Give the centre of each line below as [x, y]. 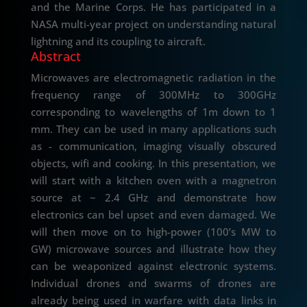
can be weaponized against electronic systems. [153, 266]
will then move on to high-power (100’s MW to [153, 232]
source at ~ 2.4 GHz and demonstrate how [153, 198]
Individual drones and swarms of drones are [153, 283]
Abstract [56, 57]
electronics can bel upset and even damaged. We [153, 215]
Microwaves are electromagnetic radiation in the [153, 78]
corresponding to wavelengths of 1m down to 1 [153, 112]
